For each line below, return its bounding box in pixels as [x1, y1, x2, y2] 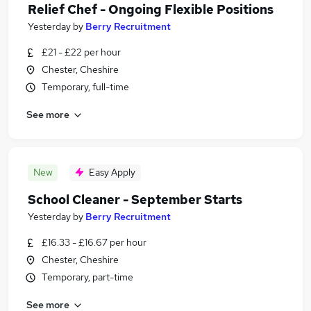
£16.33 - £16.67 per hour [42, 236, 146, 249]
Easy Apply [89, 166, 135, 178]
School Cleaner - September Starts [28, 192, 242, 208]
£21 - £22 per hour [42, 46, 121, 58]
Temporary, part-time [42, 271, 133, 283]
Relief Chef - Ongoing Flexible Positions [28, 1, 274, 17]
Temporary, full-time [42, 81, 129, 93]
